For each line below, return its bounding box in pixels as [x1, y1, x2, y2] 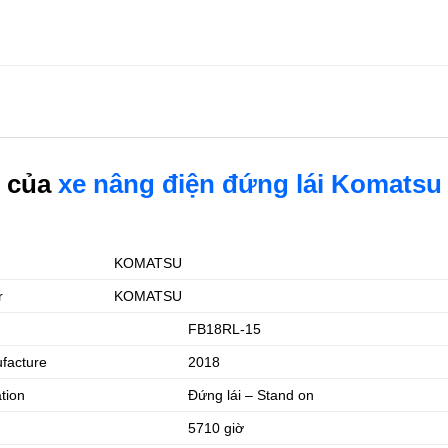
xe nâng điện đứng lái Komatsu [58, 170, 442, 199]
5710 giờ [188, 420, 245, 437]
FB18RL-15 [188, 321, 262, 338]
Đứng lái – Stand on [188, 387, 315, 404]
